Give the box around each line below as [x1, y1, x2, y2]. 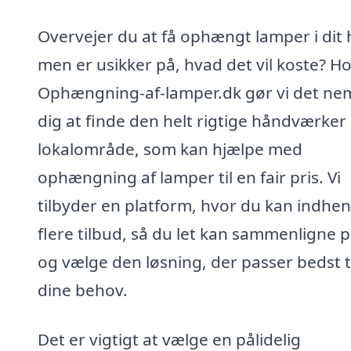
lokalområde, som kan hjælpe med [38, 137, 302, 160]
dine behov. [38, 278, 128, 301]
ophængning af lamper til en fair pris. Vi [38, 165, 341, 188]
